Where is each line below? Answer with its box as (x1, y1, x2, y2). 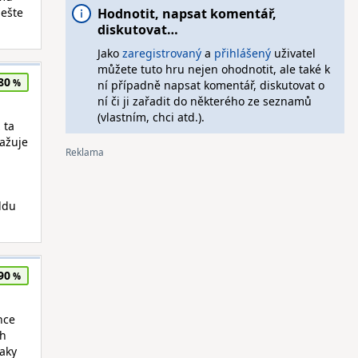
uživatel (270, 46, 316, 61)
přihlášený (213, 46, 271, 61)
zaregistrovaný (121, 46, 201, 61)
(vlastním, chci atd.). (97, 109, 205, 125)
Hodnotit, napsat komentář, (97, 5, 276, 22)
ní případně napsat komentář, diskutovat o (97, 78, 324, 93)
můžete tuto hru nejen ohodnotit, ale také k (97, 62, 330, 77)
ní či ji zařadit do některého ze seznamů (97, 93, 312, 109)
